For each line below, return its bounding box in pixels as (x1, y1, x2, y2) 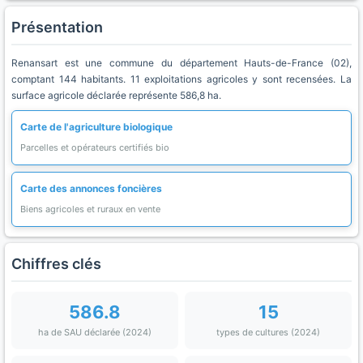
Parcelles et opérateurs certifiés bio (20, 142, 169, 153)
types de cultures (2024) (216, 327, 320, 338)
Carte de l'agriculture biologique (20, 121, 173, 133)
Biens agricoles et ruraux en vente (20, 203, 160, 215)
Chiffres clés (11, 255, 101, 272)
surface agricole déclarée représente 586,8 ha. (11, 89, 221, 101)
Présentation (11, 19, 103, 36)
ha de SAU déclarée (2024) (38, 327, 152, 338)
